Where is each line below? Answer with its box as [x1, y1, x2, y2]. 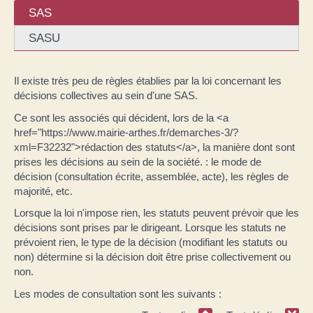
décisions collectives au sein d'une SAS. [14, 89, 198, 101]
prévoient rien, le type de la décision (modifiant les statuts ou [14, 236, 287, 248]
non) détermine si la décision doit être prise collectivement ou [14, 251, 291, 263]
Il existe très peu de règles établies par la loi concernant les [14, 75, 282, 87]
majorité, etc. [14, 184, 73, 197]
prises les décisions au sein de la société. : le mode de [14, 155, 261, 168]
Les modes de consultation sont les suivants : [14, 287, 221, 300]
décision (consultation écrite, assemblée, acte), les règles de [14, 170, 289, 182]
